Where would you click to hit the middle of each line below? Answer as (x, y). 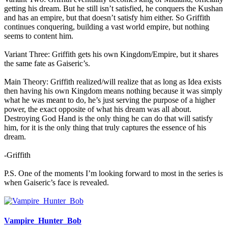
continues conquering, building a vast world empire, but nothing (107, 26)
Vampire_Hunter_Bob (43, 220)
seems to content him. (39, 36)
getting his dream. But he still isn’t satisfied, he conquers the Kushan (113, 8)
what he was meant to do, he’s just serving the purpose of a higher (110, 100)
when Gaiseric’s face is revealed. (56, 182)
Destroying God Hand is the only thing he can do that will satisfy (108, 118)
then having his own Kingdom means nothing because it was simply (113, 91)
